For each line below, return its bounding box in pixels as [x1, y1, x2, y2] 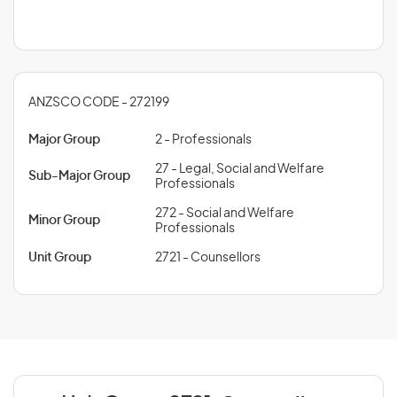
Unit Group [28, 252, 91, 264]
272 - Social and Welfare [155, 207, 294, 220]
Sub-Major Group [28, 170, 130, 183]
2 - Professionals [155, 134, 252, 146]
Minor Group [28, 214, 100, 227]
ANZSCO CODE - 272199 [28, 97, 169, 109]
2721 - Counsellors [155, 252, 261, 264]
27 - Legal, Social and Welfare [155, 163, 324, 175]
